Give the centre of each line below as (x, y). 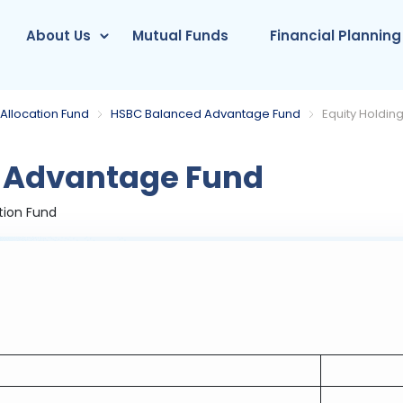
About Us (59, 36)
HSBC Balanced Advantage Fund (206, 114)
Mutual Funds (181, 36)
